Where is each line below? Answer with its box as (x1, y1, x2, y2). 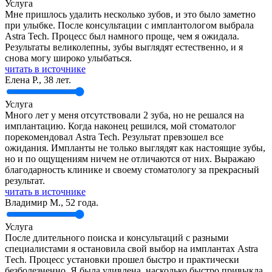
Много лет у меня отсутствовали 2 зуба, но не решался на (5, 109, 244, 120)
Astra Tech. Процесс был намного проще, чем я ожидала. (5, 30, 239, 41)
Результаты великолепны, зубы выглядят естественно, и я (5, 41, 243, 52)
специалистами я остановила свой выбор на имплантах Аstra (5, 243, 258, 254)
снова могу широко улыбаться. (5, 52, 132, 63)
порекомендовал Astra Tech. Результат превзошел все (5, 131, 223, 142)
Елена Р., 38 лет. (5, 74, 71, 85)
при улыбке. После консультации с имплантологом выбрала (5, 19, 254, 30)
